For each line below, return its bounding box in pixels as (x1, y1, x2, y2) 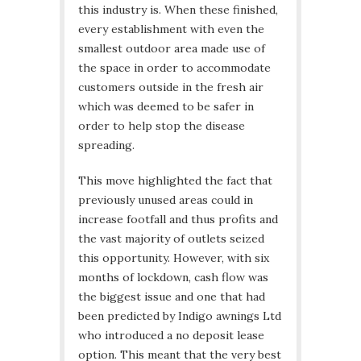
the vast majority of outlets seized (78, 231, 264, 247)
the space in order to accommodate (78, 60, 271, 76)
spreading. (78, 138, 135, 153)
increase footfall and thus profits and (78, 212, 278, 227)
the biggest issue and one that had (78, 289, 265, 305)
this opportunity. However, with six (78, 251, 269, 266)
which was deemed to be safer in (78, 99, 254, 114)
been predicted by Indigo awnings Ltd (78, 309, 281, 324)
